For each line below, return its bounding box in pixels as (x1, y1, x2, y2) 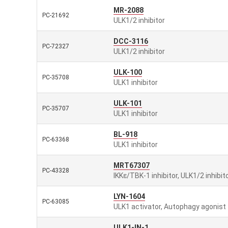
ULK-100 (113, 68, 142, 76)
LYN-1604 (113, 192, 145, 201)
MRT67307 (113, 161, 150, 169)
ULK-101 (113, 99, 142, 107)
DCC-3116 (113, 37, 148, 45)
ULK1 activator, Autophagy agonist (113, 203, 226, 211)
